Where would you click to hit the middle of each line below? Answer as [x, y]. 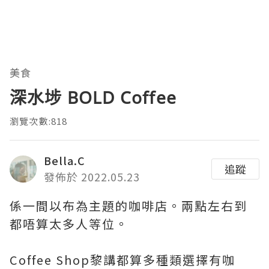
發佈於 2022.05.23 [92, 177]
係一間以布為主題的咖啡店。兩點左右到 [128, 206]
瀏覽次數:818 [39, 121]
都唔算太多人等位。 [69, 224]
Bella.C [65, 161]
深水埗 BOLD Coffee [93, 98]
